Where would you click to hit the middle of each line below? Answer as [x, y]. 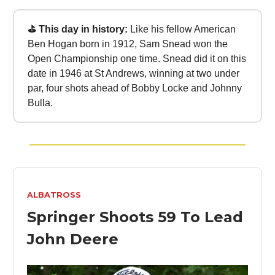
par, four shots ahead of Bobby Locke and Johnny [134, 88]
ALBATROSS [54, 195]
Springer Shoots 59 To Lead [135, 217]
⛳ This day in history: [79, 29]
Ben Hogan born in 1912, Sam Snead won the [127, 44]
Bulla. [40, 103]
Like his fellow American [183, 29]
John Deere [73, 239]
